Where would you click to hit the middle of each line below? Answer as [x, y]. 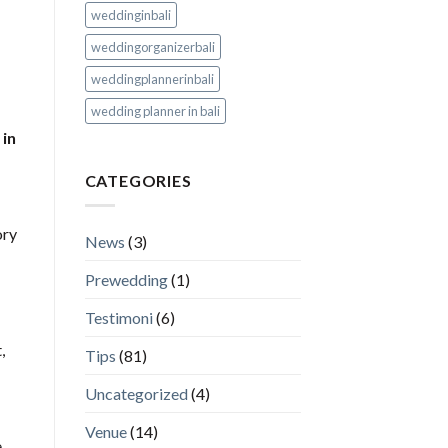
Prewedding [126, 279]
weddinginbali [130, 15]
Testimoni [118, 317]
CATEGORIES [138, 181]
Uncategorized [136, 393]
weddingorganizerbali [152, 47]
